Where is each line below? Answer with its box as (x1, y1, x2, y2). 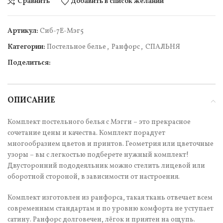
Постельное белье (47, 42, 106, 52)
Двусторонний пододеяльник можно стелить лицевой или (7, 161, 205, 171)
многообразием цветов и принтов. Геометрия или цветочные (7, 139, 214, 149)
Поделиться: (7, 58, 51, 68)
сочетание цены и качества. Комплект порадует (7, 128, 165, 138)
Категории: (7, 42, 45, 52)
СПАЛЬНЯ (145, 42, 180, 52)
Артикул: (7, 26, 40, 36)
